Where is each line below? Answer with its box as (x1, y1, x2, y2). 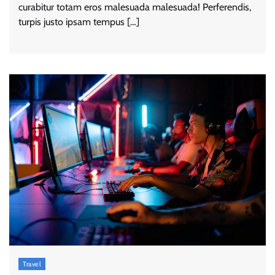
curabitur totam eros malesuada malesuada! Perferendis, (18, 1, 251, 14)
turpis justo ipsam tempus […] (18, 16, 139, 28)
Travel (23, 260, 41, 269)
